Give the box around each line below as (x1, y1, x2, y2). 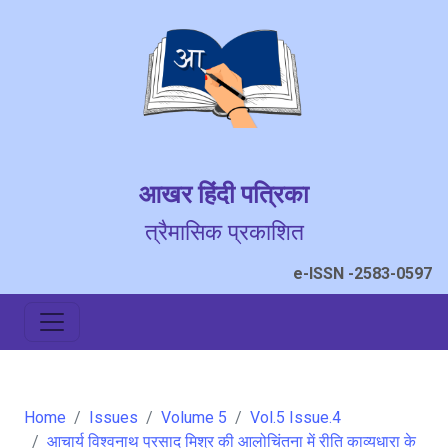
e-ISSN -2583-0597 (293, 264, 432, 283)
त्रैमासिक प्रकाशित (144, 218, 304, 246)
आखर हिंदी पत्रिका (139, 180, 309, 209)
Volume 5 (161, 408, 227, 427)
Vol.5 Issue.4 (250, 408, 341, 427)
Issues (89, 408, 138, 427)
